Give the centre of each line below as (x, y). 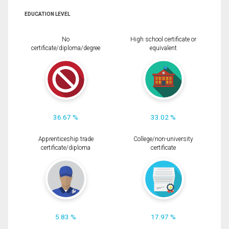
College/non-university (163, 139)
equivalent (163, 48)
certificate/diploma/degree (66, 48)
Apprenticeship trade (66, 139)
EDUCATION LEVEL (47, 14)
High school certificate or (163, 39)
